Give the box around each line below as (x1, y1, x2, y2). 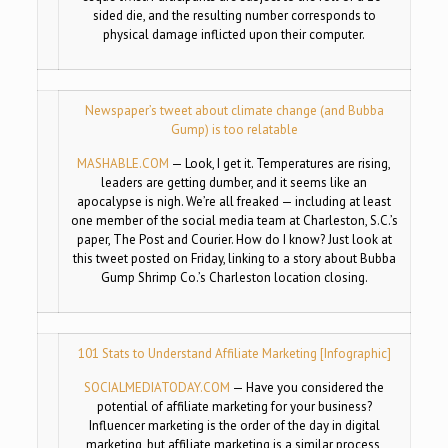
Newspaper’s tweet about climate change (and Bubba (84, 101, 384, 119)
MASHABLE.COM (77, 154, 170, 172)
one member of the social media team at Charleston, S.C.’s (70, 211, 398, 229)
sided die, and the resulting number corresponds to (92, 6, 376, 24)
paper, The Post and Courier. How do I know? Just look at (76, 230, 392, 248)
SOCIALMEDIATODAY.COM (84, 378, 231, 396)
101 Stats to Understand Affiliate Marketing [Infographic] (77, 344, 391, 362)
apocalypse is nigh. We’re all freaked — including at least (77, 192, 392, 210)
